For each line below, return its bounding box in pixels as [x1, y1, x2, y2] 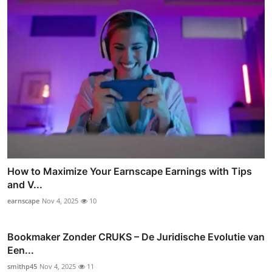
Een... [7, 244, 34, 257]
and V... [7, 178, 42, 191]
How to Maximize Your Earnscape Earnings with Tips [7, 165, 252, 178]
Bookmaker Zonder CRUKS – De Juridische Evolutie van [7, 231, 265, 243]
